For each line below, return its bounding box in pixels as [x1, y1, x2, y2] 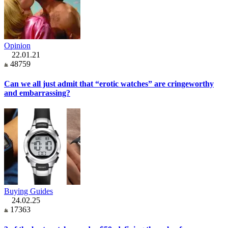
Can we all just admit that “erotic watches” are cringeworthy [4, 79, 214, 88]
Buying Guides [4, 187, 53, 196]
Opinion [4, 41, 31, 50]
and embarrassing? [4, 88, 70, 97]
